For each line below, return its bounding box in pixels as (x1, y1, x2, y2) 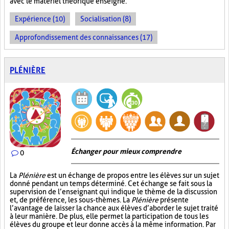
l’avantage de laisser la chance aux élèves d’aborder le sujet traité (10, 204, 218, 212)
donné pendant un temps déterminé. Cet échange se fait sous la (10, 179, 212, 188)
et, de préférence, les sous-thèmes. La (10, 196, 131, 204)
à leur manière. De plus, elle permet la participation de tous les (10, 212, 209, 220)
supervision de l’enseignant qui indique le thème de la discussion (10, 188, 217, 196)
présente (158, 196, 189, 204)
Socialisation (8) (80, 15, 131, 23)
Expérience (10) (15, 15, 65, 23)
